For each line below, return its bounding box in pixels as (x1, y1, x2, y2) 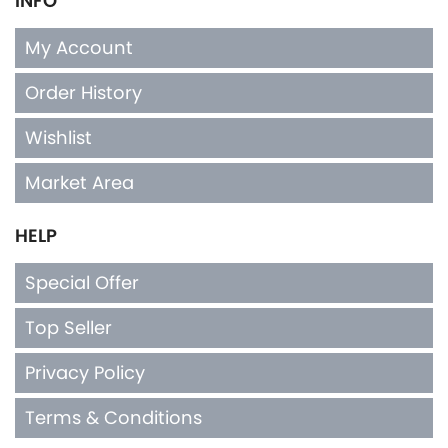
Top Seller (25, 314, 112, 340)
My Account (25, 34, 133, 60)
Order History (25, 79, 142, 105)
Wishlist (25, 124, 92, 150)
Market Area (25, 169, 134, 195)
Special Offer (25, 269, 139, 295)
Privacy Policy (25, 359, 145, 385)
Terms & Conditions (25, 404, 202, 430)
